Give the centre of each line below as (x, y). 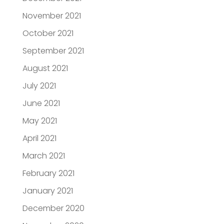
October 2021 (48, 33)
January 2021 (47, 191)
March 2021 (43, 156)
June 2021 (41, 103)
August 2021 (45, 68)
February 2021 (48, 173)
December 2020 (53, 208)
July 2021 (39, 86)
